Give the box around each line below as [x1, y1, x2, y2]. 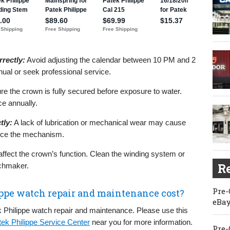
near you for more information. [90, 217, 193, 226]
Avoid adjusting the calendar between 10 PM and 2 [25, 55, 196, 64]
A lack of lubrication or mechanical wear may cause [12, 118, 186, 127]
